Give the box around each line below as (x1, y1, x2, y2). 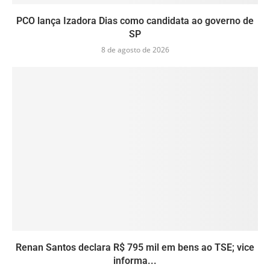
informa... (113, 254, 157, 266)
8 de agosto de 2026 (101, 44, 169, 55)
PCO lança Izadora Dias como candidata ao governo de (16, 14, 254, 27)
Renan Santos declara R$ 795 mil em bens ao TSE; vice (16, 241, 254, 253)
